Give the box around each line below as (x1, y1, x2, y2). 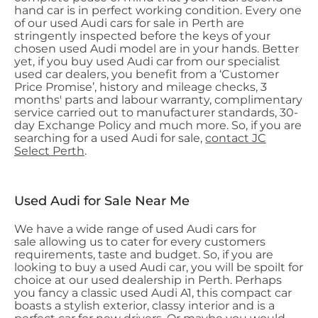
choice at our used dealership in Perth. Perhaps (14, 273, 282, 287)
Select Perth (14, 144, 84, 158)
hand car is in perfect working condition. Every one (14, 4, 302, 17)
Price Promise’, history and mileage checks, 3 (14, 80, 267, 94)
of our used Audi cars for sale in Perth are (14, 16, 244, 30)
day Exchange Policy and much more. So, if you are (14, 119, 302, 132)
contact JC (205, 131, 266, 145)
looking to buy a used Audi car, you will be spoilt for (14, 261, 303, 274)
